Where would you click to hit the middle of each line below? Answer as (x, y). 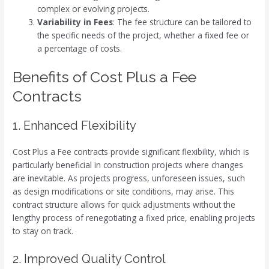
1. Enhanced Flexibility (75, 126)
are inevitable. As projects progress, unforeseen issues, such (129, 178)
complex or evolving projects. (94, 8)
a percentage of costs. (80, 48)
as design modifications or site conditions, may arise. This (124, 192)
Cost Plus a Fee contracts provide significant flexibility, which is (131, 152)
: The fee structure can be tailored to (183, 22)
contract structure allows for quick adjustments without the (124, 205)
